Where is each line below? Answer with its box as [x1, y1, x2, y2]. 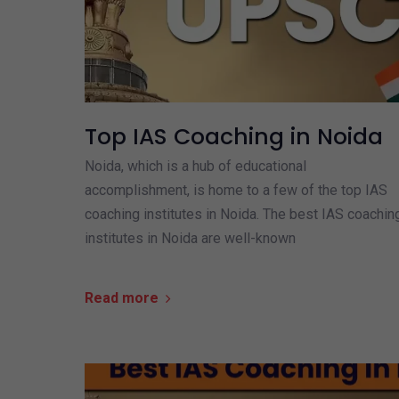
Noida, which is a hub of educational [84, 158, 306, 175]
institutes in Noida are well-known [84, 230, 296, 248]
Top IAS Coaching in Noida [84, 121, 383, 153]
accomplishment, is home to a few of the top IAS [84, 182, 387, 199]
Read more [84, 289, 159, 307]
